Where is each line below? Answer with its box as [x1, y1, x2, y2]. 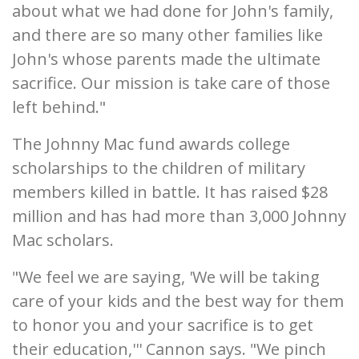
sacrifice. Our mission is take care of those [12, 72, 330, 94]
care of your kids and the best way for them [12, 290, 344, 312]
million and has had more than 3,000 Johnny [12, 205, 346, 227]
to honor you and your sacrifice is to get [12, 314, 313, 336]
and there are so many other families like [12, 24, 323, 46]
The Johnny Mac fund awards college [12, 133, 290, 155]
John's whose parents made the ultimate [12, 48, 321, 70]
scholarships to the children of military [12, 157, 305, 179]
